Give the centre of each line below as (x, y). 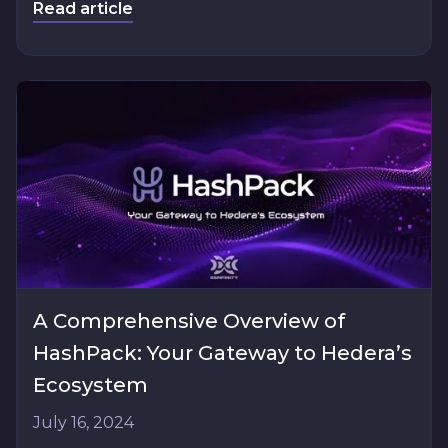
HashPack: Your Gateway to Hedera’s (222, 353)
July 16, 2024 (83, 423)
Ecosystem (90, 385)
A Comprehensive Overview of (189, 321)
